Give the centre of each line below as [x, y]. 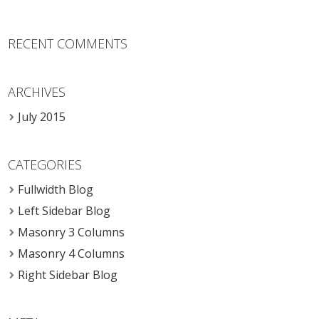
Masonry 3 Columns [72, 232]
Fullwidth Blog [56, 190]
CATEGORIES [45, 165]
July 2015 [42, 117]
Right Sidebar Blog [68, 275]
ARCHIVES [37, 92]
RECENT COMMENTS [68, 44]
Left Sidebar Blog [64, 211]
